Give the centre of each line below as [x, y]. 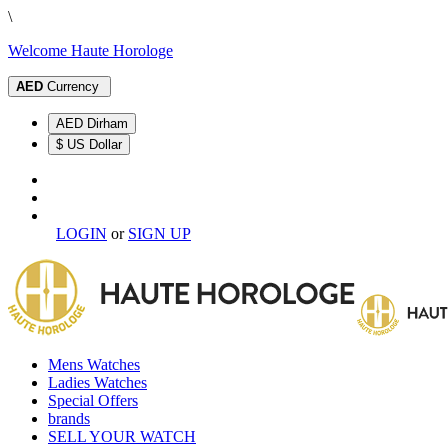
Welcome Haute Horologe [90, 50]
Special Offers [93, 400]
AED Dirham [107, 123]
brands [69, 418]
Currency [73, 86]
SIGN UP [159, 233]
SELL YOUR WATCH [122, 436]
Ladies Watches [97, 382]
